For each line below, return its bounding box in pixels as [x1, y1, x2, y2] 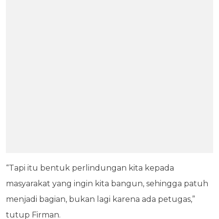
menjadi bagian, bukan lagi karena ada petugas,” [6, 194, 195, 204]
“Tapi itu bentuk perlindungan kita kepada [6, 163, 174, 173]
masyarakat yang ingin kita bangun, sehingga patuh [6, 178, 208, 188]
